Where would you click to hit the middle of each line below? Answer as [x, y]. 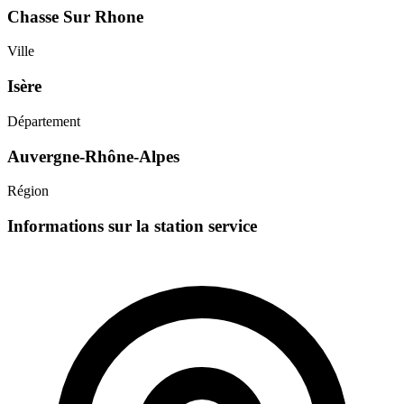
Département [44, 121]
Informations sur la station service [132, 226]
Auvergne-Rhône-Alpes [93, 156]
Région [28, 191]
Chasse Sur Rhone [75, 16]
